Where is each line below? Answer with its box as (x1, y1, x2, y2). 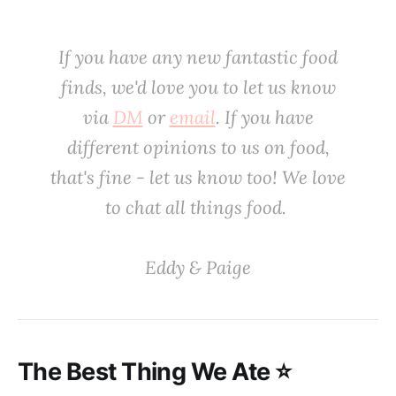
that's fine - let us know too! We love (50, 165, 346, 190)
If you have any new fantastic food (58, 45, 338, 70)
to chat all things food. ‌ (105, 195, 291, 220)
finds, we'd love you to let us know (60, 75, 336, 100)
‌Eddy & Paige (145, 255, 251, 280)
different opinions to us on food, (66, 135, 330, 160)
